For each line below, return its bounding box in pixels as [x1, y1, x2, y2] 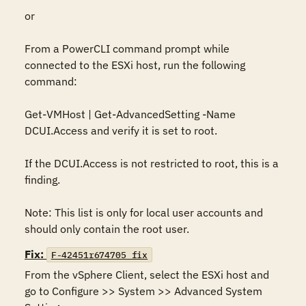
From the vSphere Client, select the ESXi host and [25, 268, 269, 281]
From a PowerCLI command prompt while [25, 42, 229, 55]
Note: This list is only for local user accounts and [25, 206, 263, 219]
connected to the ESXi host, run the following [25, 58, 245, 72]
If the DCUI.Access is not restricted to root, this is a [25, 156, 279, 170]
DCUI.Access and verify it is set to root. [25, 124, 217, 137]
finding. [25, 173, 60, 186]
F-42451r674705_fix [51, 249, 148, 261]
